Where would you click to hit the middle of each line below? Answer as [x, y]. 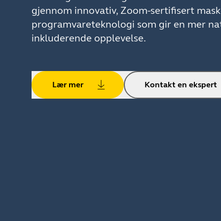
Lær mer [68, 85]
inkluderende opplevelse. [89, 38]
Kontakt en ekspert [181, 85]
